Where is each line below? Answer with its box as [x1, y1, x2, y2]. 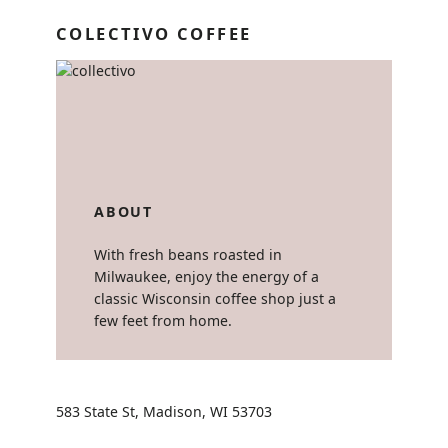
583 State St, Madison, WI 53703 [56, 401, 272, 421]
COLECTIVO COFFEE [56, 22, 252, 46]
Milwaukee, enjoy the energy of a [94, 266, 320, 286]
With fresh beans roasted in [94, 244, 283, 264]
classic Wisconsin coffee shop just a [94, 288, 337, 308]
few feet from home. [94, 310, 233, 330]
